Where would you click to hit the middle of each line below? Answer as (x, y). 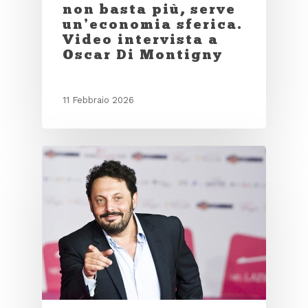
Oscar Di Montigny (142, 54)
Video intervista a (140, 39)
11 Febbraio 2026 (98, 100)
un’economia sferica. (152, 24)
